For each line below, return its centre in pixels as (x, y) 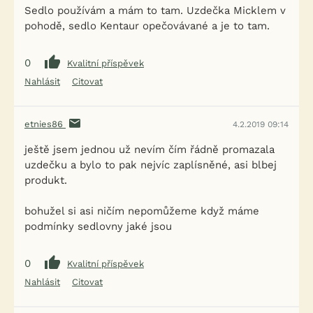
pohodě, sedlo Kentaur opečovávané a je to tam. (147, 26)
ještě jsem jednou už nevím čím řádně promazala (150, 150)
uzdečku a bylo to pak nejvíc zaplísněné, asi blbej (151, 165)
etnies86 (45, 124)
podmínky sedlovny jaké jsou (98, 226)
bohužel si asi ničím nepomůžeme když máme (142, 211)
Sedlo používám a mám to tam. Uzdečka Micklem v (155, 10)
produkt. (46, 180)
